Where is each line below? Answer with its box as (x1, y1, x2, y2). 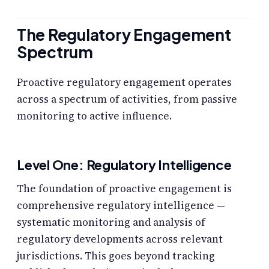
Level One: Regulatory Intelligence (17, 156, 232, 173)
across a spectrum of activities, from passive (17, 91, 237, 106)
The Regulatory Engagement (17, 24, 231, 44)
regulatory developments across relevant (17, 231, 223, 246)
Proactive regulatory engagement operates (17, 74, 232, 89)
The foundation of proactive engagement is (17, 181, 232, 196)
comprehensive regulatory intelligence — (17, 198, 225, 213)
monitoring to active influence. (17, 108, 172, 123)
